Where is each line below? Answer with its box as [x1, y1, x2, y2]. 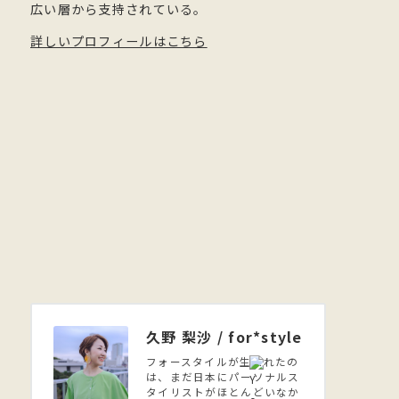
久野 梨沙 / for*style [146, 326, 303, 348]
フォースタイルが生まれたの [146, 354, 299, 370]
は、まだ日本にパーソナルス [146, 370, 300, 385]
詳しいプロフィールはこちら [30, 32, 208, 51]
